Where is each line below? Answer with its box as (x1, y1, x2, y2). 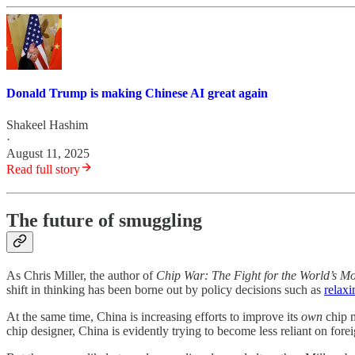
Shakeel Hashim (6, 117, 88, 132)
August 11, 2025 (6, 146, 90, 160)
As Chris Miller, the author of (6, 268, 156, 282)
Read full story (6, 162, 80, 176)
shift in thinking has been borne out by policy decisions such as (6, 282, 324, 296)
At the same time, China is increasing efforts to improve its (6, 309, 301, 323)
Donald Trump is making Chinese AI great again (6, 86, 268, 101)
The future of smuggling (6, 209, 202, 231)
